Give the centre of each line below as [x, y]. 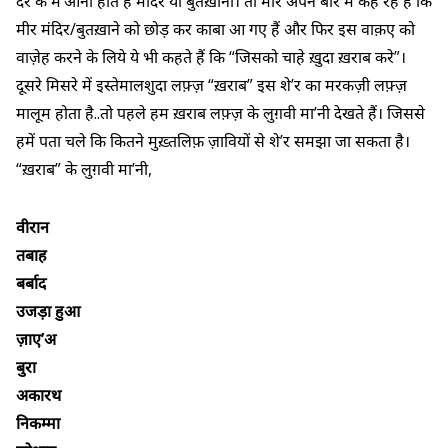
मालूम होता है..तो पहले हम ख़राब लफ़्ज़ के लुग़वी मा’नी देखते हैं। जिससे [220, 113]
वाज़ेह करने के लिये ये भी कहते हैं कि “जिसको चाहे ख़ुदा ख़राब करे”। [211, 57]
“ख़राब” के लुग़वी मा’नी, [84, 169]
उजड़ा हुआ [48, 311]
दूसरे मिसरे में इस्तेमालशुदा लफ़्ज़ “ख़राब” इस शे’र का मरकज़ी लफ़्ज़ [211, 85]
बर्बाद [31, 283]
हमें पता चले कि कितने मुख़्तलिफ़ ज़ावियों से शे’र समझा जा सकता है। [213, 141]
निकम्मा [38, 423]
